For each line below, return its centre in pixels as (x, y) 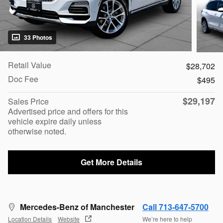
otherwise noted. (37, 131)
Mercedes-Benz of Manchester (77, 207)
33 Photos (38, 37)
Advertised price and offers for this (68, 111)
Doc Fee (23, 79)
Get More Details (111, 162)
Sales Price (28, 102)
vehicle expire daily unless (55, 121)
